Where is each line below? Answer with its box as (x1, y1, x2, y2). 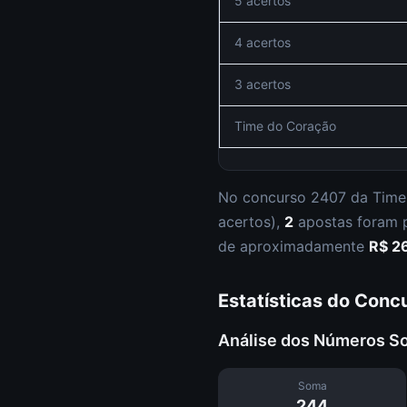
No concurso (218, 188, 311, 206)
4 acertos (234, 35, 291, 50)
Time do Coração (234, 118, 336, 134)
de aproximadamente (218, 237, 369, 255)
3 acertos (234, 76, 291, 92)
